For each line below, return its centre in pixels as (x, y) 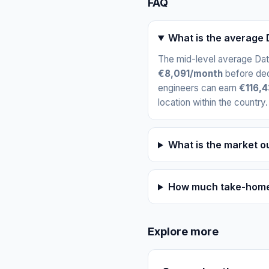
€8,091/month (190, 74)
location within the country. (213, 103)
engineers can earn (198, 88)
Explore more (183, 232)
